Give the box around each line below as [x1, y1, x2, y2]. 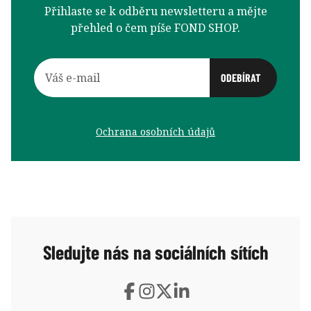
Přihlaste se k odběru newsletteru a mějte [44, 3, 267, 19]
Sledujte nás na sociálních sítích [42, 239, 269, 264]
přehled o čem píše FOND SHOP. [71, 19, 240, 35]
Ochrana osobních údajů [96, 124, 215, 138]
